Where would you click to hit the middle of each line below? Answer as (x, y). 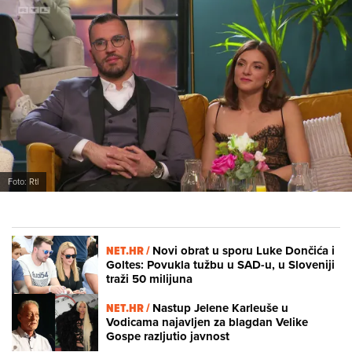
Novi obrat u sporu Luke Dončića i (244, 251)
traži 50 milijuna (149, 279)
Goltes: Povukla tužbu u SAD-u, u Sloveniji (220, 265)
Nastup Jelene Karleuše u (220, 308)
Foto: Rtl (23, 182)
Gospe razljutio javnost (168, 337)
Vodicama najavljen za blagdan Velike (207, 323)
